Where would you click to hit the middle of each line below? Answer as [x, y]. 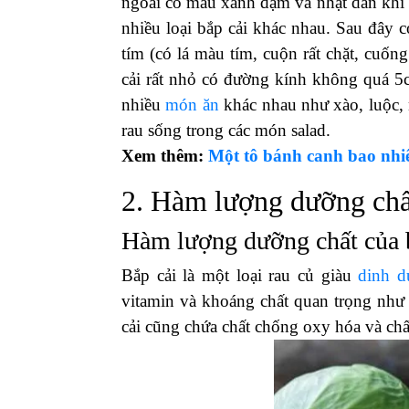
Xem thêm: [165, 156]
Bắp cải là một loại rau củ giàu [240, 275]
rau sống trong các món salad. [226, 130]
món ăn [192, 105]
